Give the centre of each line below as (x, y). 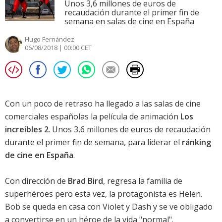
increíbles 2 (27, 130)
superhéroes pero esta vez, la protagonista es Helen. (104, 194)
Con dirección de (36, 181)
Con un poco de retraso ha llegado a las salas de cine (103, 104)
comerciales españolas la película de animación (93, 117)
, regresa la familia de (143, 181)
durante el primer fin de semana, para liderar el (93, 142)
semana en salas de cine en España (129, 22)
